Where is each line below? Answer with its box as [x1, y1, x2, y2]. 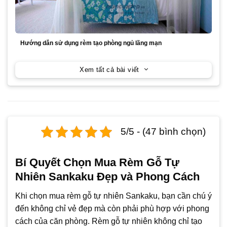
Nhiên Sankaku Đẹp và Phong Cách [15, 170, 200, 183]
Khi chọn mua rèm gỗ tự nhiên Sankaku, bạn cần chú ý [15, 191, 212, 200]
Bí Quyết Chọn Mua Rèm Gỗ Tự [15, 156, 179, 169]
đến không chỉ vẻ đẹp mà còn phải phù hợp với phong [15, 204, 209, 213]
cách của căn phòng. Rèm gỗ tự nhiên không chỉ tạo [15, 216, 202, 225]
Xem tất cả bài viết [80, 65, 139, 73]
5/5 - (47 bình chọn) [121, 126, 206, 137]
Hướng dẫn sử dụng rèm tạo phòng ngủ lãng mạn [20, 39, 162, 47]
